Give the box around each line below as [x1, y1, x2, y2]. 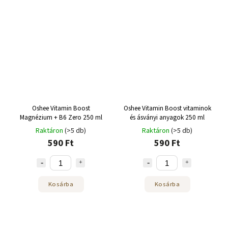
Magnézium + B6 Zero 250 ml [19, 112, 102, 122]
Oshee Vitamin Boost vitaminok [123, 103, 211, 113]
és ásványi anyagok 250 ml [130, 112, 205, 122]
